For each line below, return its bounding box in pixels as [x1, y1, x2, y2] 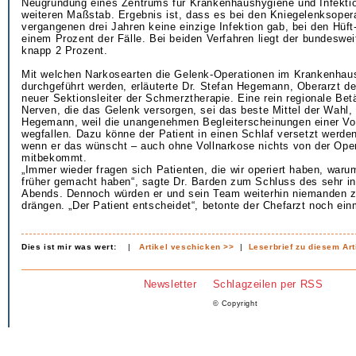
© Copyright [212, 300, 258, 308]
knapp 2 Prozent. [21, 44, 108, 56]
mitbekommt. [21, 152, 87, 164]
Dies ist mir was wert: [21, 242, 117, 251]
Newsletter [143, 278, 197, 290]
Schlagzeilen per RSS [212, 278, 323, 290]
